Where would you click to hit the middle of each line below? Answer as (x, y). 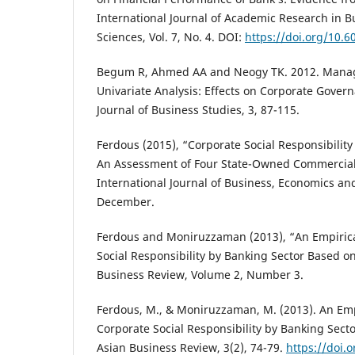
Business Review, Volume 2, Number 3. (200, 274)
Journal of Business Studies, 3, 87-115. (198, 109)
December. (126, 201)
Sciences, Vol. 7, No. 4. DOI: (171, 36)
